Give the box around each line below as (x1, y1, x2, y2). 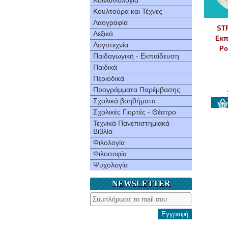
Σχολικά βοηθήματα (93, 97, 156, 105)
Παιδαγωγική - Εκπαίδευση (93, 52, 179, 60)
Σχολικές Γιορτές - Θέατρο (93, 108, 176, 116)
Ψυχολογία (93, 161, 128, 169)
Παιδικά (93, 63, 117, 71)
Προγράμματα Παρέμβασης (93, 85, 180, 94)
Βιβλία (93, 127, 112, 135)
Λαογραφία (93, 18, 128, 26)
